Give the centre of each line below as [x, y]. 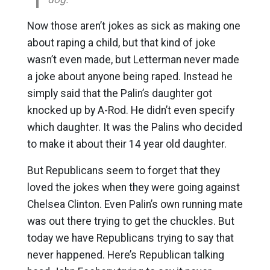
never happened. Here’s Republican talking [125, 255]
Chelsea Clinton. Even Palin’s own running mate [135, 204]
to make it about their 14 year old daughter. [127, 144]
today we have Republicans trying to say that [130, 238]
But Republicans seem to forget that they [123, 171]
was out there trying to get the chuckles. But [130, 221]
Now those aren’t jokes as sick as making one [133, 26]
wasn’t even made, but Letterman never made [133, 60]
